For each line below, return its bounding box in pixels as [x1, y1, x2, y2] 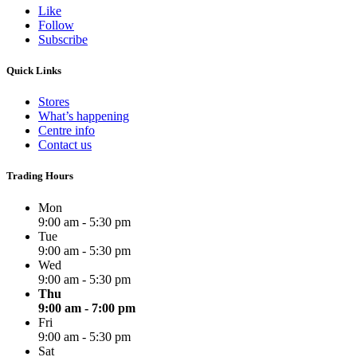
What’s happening [38, 109, 129, 124]
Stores [38, 95, 69, 109]
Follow [38, 18, 74, 32]
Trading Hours [6, 170, 73, 182]
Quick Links [6, 65, 61, 77]
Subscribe [38, 32, 88, 46]
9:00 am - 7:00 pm [38, 300, 135, 315]
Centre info [38, 124, 95, 138]
